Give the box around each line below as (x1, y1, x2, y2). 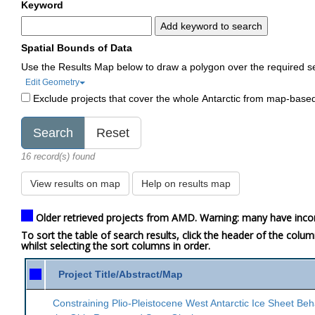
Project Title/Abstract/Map (58, 268, 184, 280)
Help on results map (141, 177, 231, 189)
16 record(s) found (21, 150, 96, 162)
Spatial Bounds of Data (21, 41, 133, 53)
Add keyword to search (160, 20, 263, 32)
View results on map (30, 177, 121, 189)
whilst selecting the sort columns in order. (21, 238, 211, 252)
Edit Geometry (25, 77, 80, 87)
